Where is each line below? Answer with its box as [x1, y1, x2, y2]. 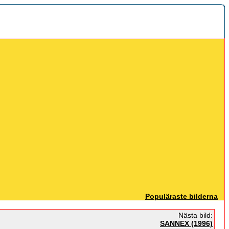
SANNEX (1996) [160, 219, 213, 227]
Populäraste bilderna [145, 192, 218, 200]
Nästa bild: [176, 211, 213, 219]
